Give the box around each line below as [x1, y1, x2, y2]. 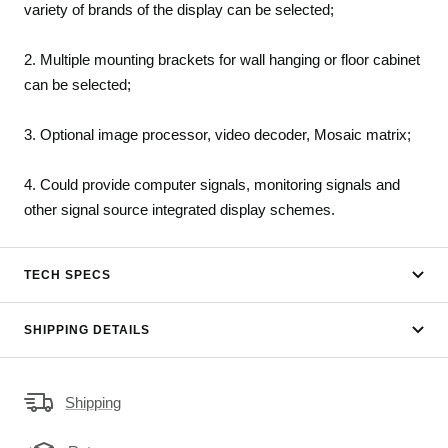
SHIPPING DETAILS [24, 323, 150, 338]
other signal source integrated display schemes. [24, 201, 335, 219]
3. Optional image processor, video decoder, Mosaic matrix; [24, 126, 411, 144]
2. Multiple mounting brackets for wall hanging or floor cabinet [24, 51, 420, 69]
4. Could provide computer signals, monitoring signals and [24, 176, 400, 194]
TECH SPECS [24, 268, 111, 283]
